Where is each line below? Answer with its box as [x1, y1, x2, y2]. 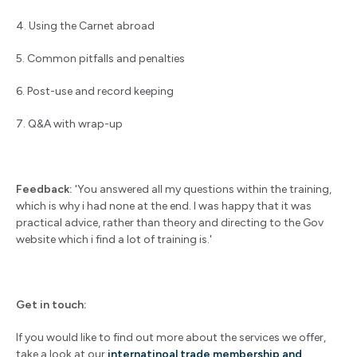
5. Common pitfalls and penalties [16, 52, 185, 66]
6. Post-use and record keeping [16, 84, 174, 99]
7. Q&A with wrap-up [16, 117, 123, 131]
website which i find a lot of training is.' [16, 233, 212, 247]
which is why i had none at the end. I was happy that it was [16, 199, 312, 214]
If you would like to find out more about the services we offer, [16, 331, 326, 345]
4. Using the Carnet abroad [16, 19, 155, 33]
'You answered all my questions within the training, [73, 182, 331, 197]
